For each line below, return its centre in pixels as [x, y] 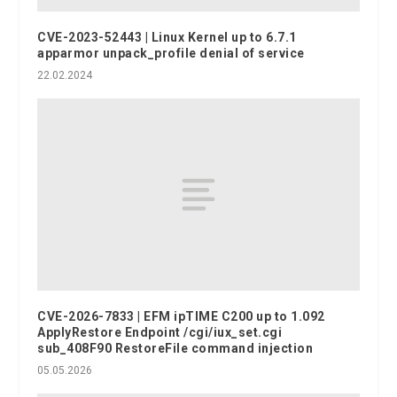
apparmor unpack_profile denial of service [171, 53]
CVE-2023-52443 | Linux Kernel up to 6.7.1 [167, 37]
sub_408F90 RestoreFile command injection [175, 349]
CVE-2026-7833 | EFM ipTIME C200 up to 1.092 [181, 317]
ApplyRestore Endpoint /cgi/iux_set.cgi [160, 333]
